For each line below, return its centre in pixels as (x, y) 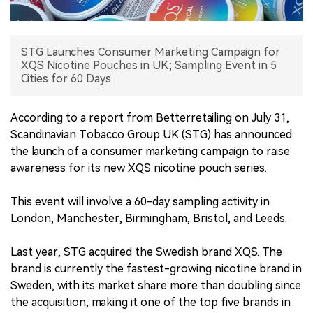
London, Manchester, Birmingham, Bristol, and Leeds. (149, 219)
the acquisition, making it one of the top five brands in (151, 303)
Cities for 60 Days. (67, 79)
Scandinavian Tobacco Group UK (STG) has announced (151, 135)
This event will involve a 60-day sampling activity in (140, 202)
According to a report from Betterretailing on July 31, (150, 118)
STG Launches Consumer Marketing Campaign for (151, 52)
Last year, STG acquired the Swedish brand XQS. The (146, 252)
